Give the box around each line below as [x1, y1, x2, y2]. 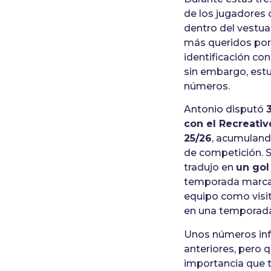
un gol [236, 162, 270, 174]
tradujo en [184, 162, 237, 174]
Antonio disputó [184, 103, 267, 116]
